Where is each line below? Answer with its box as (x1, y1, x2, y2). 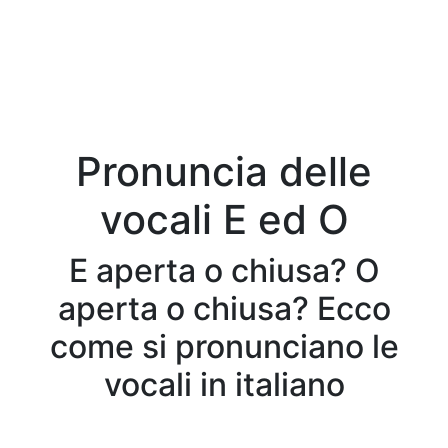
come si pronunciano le (49, 327, 399, 366)
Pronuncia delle (76, 147, 372, 196)
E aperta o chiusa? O (68, 251, 380, 290)
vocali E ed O (99, 195, 349, 244)
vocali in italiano (103, 365, 345, 404)
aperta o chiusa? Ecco (57, 289, 391, 328)
